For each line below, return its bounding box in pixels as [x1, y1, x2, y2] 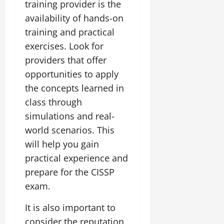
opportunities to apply [25, 67, 118, 80]
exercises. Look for [25, 39, 103, 52]
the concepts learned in [25, 81, 124, 94]
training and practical [25, 25, 114, 38]
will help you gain [25, 137, 99, 150]
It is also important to [25, 201, 115, 213]
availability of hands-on [25, 11, 123, 24]
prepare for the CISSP [25, 165, 114, 178]
